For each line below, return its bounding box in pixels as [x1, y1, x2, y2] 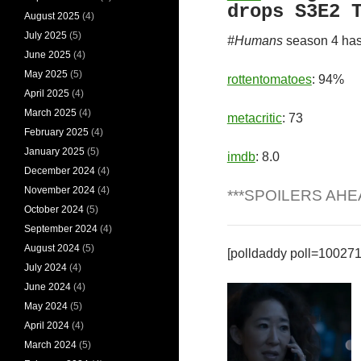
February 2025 [24, 126, 89, 138]
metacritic [226, 111, 282, 126]
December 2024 [24, 164, 95, 176]
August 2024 [24, 242, 80, 254]
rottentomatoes [226, 73, 312, 87]
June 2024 [24, 280, 71, 293]
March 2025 [24, 106, 77, 118]
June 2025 [24, 48, 71, 60]
